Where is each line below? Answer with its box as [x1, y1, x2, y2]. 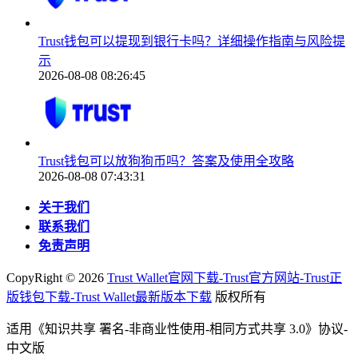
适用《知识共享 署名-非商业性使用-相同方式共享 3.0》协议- [6, 321, 348, 336]
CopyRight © [6, 270, 78, 284]
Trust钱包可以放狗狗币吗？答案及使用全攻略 [38, 153, 294, 168]
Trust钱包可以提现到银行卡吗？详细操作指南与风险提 [38, 34, 345, 48]
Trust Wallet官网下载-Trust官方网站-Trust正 [107, 270, 342, 284]
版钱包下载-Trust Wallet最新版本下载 [6, 289, 212, 304]
